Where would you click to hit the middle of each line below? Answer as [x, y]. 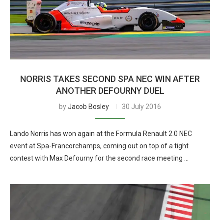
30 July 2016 [141, 107]
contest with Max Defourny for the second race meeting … [99, 158]
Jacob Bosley [88, 107]
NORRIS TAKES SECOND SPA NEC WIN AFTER [110, 79]
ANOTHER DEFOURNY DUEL [110, 91]
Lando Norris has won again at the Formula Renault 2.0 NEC [101, 134]
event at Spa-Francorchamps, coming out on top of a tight [99, 146]
